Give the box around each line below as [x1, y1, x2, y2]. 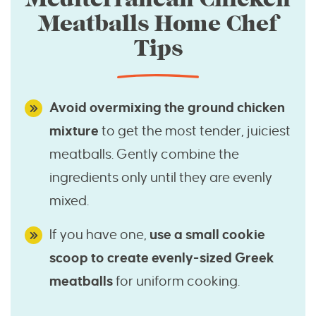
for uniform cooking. [113, 274, 240, 289]
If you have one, [49, 227, 150, 243]
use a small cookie [150, 227, 265, 243]
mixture [49, 123, 102, 139]
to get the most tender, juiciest [102, 123, 291, 139]
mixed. [49, 193, 89, 209]
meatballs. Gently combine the [49, 147, 239, 162]
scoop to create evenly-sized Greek [49, 250, 274, 266]
